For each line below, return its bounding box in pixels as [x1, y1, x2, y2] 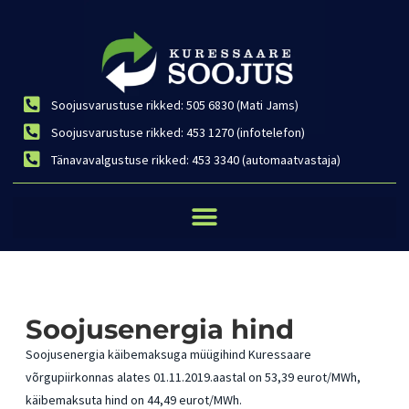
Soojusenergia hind [26, 312, 294, 345]
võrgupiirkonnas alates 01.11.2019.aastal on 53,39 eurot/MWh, [26, 368, 361, 385]
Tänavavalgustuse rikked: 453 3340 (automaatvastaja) [51, 151, 341, 168]
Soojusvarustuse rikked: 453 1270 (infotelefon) [51, 123, 306, 141]
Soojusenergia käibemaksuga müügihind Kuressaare [26, 345, 311, 362]
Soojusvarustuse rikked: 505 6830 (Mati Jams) [51, 96, 299, 113]
